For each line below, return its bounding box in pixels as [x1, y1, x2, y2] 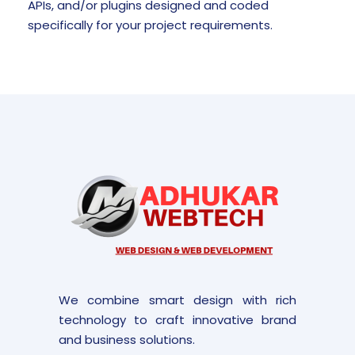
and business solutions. [59, 330, 195, 348]
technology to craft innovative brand [59, 311, 296, 328]
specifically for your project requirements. [28, 16, 273, 33]
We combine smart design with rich [59, 291, 296, 308]
